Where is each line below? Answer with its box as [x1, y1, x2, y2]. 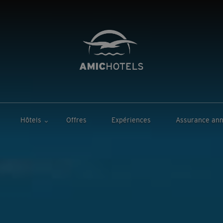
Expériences [111, 115, 151, 124]
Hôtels [20, 115, 42, 124]
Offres [66, 115, 87, 124]
